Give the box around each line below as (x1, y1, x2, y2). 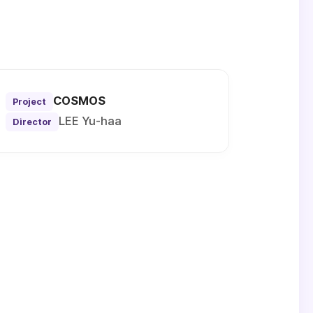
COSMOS (52, 94, 105, 108)
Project (12, 96, 46, 108)
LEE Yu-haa (58, 114, 122, 129)
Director (12, 117, 52, 128)
